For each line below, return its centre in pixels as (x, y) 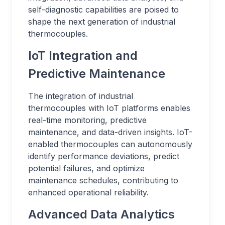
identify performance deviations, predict (104, 156)
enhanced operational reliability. (88, 192)
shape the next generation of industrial (102, 22)
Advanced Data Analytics (101, 214)
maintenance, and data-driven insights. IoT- (110, 132)
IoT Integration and (83, 55)
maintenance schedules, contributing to (103, 180)
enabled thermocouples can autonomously (110, 144)
